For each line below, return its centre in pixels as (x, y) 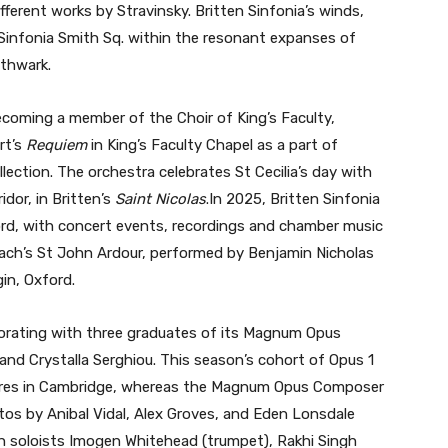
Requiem (56, 145)
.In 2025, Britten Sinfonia (293, 199)
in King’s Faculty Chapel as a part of (212, 145)
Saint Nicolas (160, 199)
